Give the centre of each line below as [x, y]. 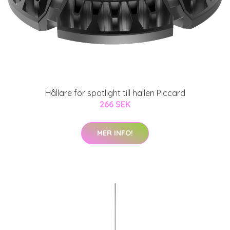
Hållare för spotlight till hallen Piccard [115, 93]
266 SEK [115, 104]
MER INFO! [115, 133]
